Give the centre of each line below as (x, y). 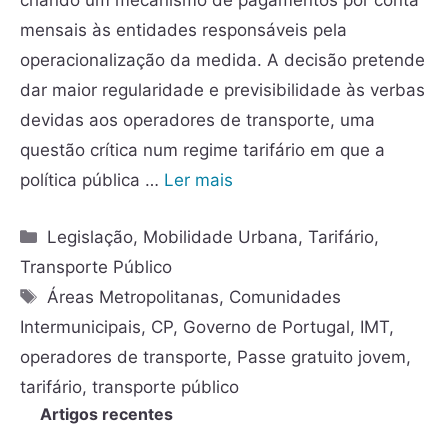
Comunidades (285, 296)
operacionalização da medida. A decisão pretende (222, 59)
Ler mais (198, 179)
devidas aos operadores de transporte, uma (197, 119)
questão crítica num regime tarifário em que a (202, 149)
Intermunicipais (80, 326)
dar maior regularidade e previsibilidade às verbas (222, 89)
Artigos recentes (106, 413)
